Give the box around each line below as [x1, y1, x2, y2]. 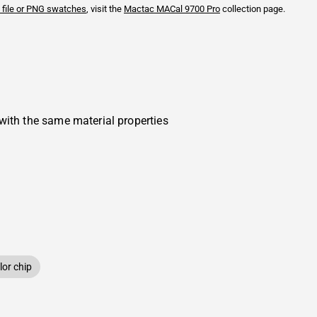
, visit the [86, 4, 124, 14]
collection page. [220, 4, 285, 14]
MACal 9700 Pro [154, 4, 220, 14]
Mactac [124, 4, 154, 14]
